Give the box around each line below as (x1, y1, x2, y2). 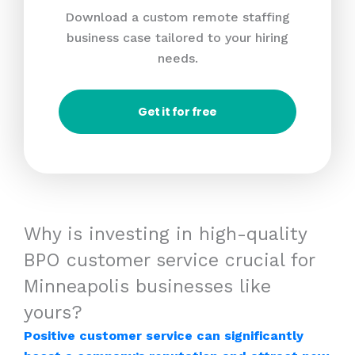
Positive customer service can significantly (24, 327, 303, 343)
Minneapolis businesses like (24, 275, 271, 297)
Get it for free (138, 103, 217, 120)
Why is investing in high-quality (24, 223, 307, 245)
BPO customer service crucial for (24, 249, 315, 271)
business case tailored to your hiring (67, 30, 288, 46)
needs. (157, 51, 198, 67)
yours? (24, 301, 82, 323)
